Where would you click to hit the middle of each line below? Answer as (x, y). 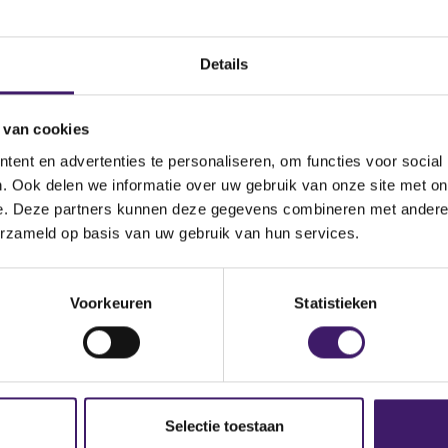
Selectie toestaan (224, 426)
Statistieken (336, 303)
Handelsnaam (135, 270)
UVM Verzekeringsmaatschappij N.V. (213, 313)
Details (224, 64)
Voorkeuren (111, 303)
